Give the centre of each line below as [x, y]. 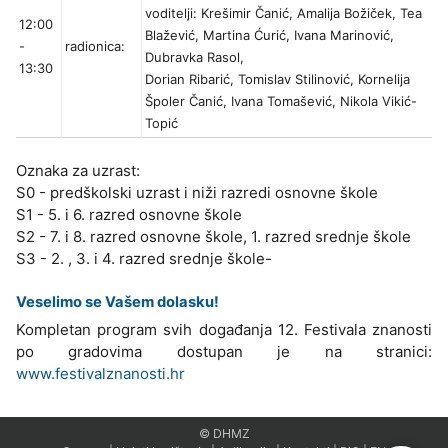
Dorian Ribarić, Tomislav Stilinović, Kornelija [277, 79]
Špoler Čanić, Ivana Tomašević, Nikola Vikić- [281, 101]
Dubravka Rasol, [194, 57]
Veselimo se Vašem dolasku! [117, 302]
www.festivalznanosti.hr [100, 374]
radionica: [95, 46]
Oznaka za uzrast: [78, 171]
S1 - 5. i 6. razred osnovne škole [129, 215]
